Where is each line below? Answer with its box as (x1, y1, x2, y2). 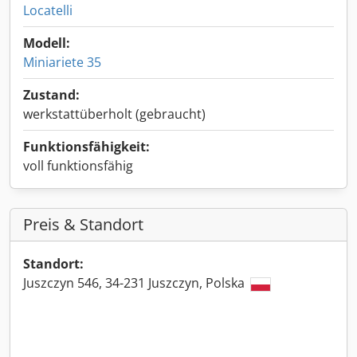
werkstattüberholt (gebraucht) (23, 105, 206, 123)
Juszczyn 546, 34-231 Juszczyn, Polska (23, 274, 248, 292)
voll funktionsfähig (23, 157, 133, 175)
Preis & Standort (23, 214, 143, 235)
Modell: (23, 34, 70, 52)
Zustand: (23, 86, 80, 104)
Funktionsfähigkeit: (23, 138, 150, 155)
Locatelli (23, 2, 73, 19)
